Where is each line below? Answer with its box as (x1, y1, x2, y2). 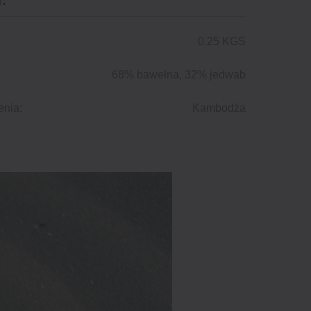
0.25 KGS (198, 35, 246, 48)
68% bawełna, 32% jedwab (112, 69, 246, 81)
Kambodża (192, 102, 246, 115)
